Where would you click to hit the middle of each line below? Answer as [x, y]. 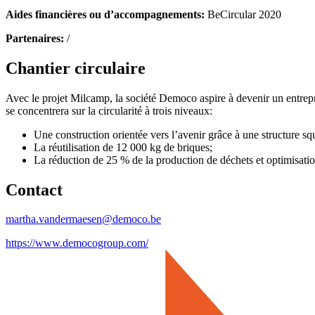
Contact [34, 189]
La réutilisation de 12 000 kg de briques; [123, 147]
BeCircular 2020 [244, 14]
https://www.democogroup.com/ [77, 243]
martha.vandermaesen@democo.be [83, 219]
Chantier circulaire [76, 68]
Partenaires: [36, 38]
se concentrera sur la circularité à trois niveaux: [109, 110]
